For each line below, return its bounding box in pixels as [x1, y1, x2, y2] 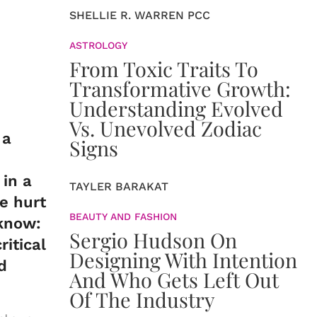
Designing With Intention [69, 246, 297, 273]
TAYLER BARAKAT [69, 180, 168, 193]
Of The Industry [69, 286, 215, 313]
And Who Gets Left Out [69, 266, 279, 293]
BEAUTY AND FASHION [69, 211, 177, 222]
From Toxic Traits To [69, 55, 258, 82]
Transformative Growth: [69, 75, 291, 102]
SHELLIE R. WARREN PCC [69, 8, 210, 22]
